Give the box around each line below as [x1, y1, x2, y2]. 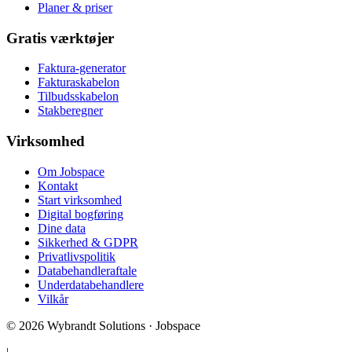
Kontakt [38, 178, 78, 192]
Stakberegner [38, 104, 103, 118]
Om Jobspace [38, 164, 104, 178]
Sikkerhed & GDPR [38, 235, 138, 249]
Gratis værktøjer [6, 29, 114, 46]
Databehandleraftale [38, 263, 137, 277]
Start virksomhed [38, 192, 122, 207]
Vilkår [38, 291, 68, 306]
